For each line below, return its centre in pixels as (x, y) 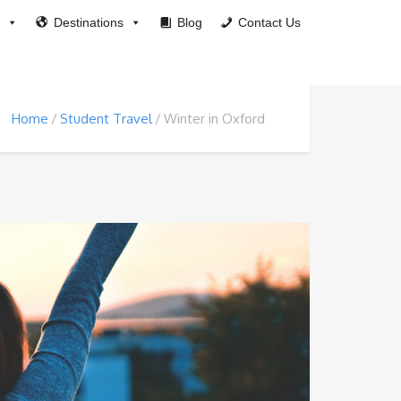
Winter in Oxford (214, 119)
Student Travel (106, 119)
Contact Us (269, 22)
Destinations (89, 22)
